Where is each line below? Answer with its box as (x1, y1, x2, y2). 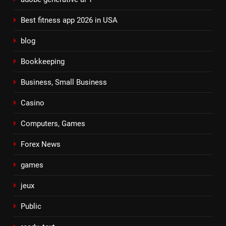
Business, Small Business (21, 77, 107, 87)
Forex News (21, 139, 61, 149)
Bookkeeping (21, 56, 65, 66)
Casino (21, 98, 44, 107)
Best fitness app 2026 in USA (21, 15, 118, 25)
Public (21, 201, 41, 211)
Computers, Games (21, 119, 85, 128)
